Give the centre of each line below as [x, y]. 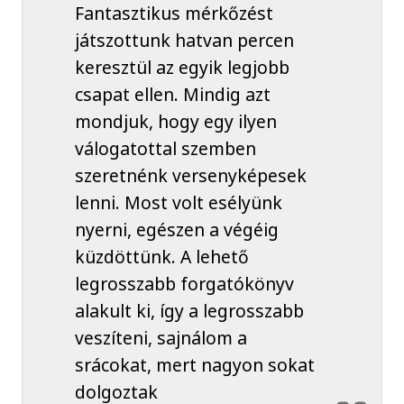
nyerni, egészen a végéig [176, 229]
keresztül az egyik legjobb [182, 67]
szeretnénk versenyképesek [190, 175]
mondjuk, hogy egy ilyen [175, 121]
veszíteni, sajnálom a [161, 337]
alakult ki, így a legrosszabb [189, 310]
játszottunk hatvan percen [184, 40]
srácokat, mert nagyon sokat [194, 364]
